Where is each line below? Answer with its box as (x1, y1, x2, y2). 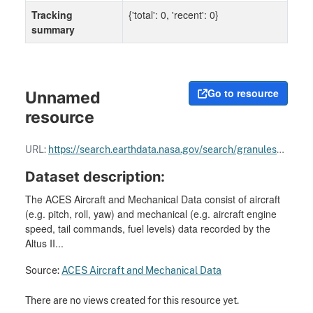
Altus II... (25, 236, 64, 251)
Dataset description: (25, 168, 165, 186)
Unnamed (25, 87, 101, 108)
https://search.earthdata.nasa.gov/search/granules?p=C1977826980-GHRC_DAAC (48, 143, 277, 156)
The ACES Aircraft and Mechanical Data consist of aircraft (25, 192, 280, 207)
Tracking (31, 8, 73, 22)
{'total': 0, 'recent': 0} (129, 8, 219, 22)
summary (31, 22, 75, 37)
